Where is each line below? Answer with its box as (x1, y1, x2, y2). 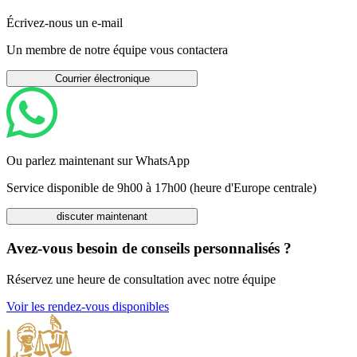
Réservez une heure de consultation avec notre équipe (6, 272, 276, 286)
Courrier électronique (54, 73, 150, 85)
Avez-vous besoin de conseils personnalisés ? (6, 239, 292, 257)
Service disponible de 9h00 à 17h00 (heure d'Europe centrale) (6, 181, 316, 195)
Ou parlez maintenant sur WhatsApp (6, 154, 190, 168)
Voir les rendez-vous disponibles (6, 299, 169, 313)
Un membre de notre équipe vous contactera (6, 43, 228, 57)
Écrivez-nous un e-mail (6, 16, 123, 30)
